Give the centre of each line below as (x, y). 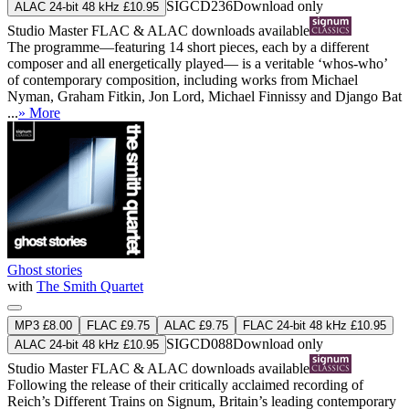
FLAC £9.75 (118, 325)
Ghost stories (45, 269)
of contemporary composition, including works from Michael (183, 79)
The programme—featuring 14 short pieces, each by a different (188, 47)
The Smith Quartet (90, 286)
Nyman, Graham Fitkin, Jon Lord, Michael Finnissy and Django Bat (204, 96)
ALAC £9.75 (196, 325)
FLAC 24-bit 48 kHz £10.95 (315, 325)
